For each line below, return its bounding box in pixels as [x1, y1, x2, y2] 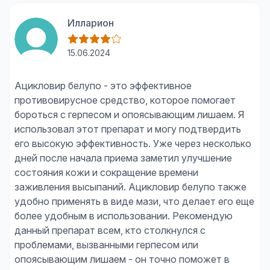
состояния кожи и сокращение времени [14, 167, 198, 178]
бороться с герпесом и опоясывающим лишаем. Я [14, 109, 244, 120]
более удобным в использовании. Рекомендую [14, 210, 233, 221]
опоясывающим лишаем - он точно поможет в [14, 254, 230, 265]
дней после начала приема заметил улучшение [14, 152, 232, 163]
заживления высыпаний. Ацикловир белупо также [14, 181, 246, 192]
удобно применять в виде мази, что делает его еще [14, 196, 254, 207]
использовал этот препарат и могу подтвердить [14, 124, 241, 134]
